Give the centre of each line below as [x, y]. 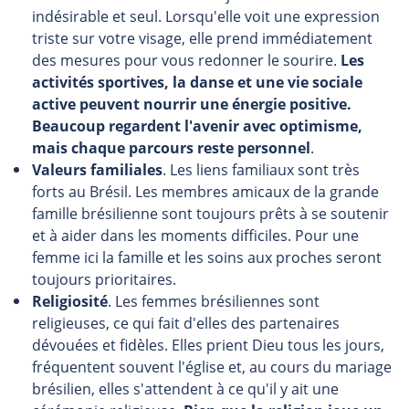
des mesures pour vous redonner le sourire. [186, 60]
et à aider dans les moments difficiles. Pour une [195, 236]
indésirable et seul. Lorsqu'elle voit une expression [206, 16]
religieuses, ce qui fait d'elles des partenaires [186, 323]
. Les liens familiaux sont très [261, 170]
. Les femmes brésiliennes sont [214, 301]
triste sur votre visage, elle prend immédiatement [202, 38]
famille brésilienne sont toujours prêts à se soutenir [210, 214]
